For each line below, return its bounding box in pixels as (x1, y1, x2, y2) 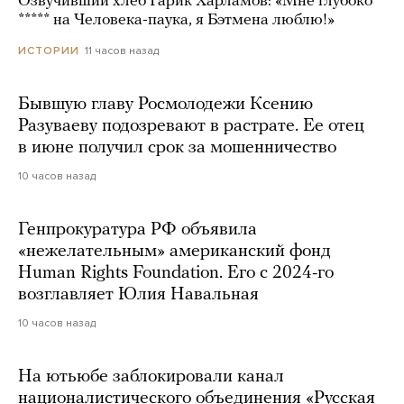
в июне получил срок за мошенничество (18, 139, 336, 158)
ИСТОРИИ (18, 44, 79, 58)
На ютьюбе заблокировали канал (18, 368, 284, 387)
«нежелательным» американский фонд (18, 243, 331, 262)
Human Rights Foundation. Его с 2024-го (18, 264, 334, 283)
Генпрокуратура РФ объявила (18, 221, 257, 240)
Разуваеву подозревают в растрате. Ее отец (18, 117, 364, 136)
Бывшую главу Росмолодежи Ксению (18, 96, 313, 115)
